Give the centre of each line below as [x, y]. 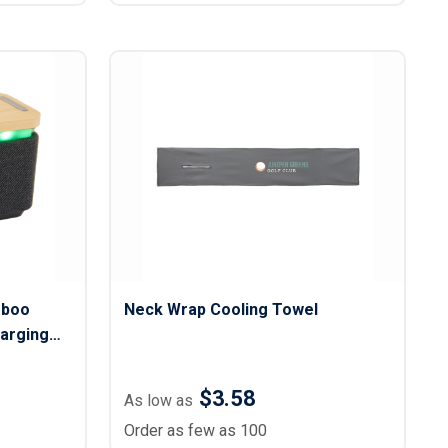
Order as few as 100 [196, 430]
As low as [159, 400]
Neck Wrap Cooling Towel [221, 309]
